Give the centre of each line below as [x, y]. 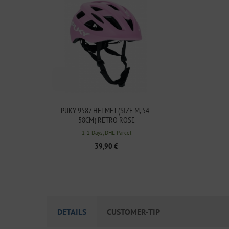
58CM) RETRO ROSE [106, 119]
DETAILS [72, 211]
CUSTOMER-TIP [133, 211]
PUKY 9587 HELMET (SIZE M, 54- [106, 110]
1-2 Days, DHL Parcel [106, 133]
